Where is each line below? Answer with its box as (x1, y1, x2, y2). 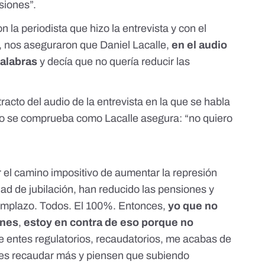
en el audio (172, 39, 228, 51)
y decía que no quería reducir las (37, 56, 190, 68)
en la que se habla (146, 96, 231, 108)
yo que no (168, 200, 218, 212)
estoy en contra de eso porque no (21, 216, 194, 229)
